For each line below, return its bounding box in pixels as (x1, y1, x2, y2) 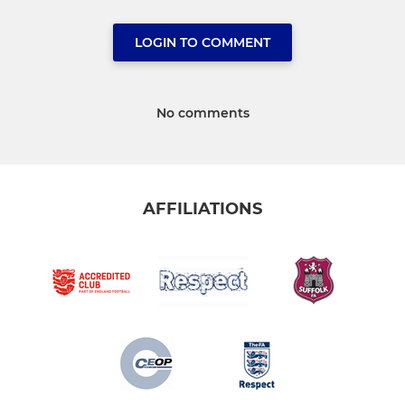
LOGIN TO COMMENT (135, 34, 270, 52)
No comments (155, 105, 250, 122)
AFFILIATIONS (143, 199, 262, 220)
